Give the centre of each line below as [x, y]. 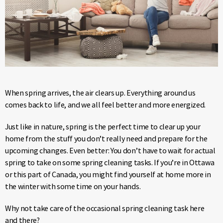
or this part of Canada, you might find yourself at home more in [108, 174]
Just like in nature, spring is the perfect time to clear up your [103, 126]
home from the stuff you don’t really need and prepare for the [106, 138]
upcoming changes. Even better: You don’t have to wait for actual [110, 150]
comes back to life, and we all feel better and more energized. [106, 104]
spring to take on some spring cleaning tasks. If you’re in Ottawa [110, 162]
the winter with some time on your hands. [73, 186]
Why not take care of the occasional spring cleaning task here [105, 208]
